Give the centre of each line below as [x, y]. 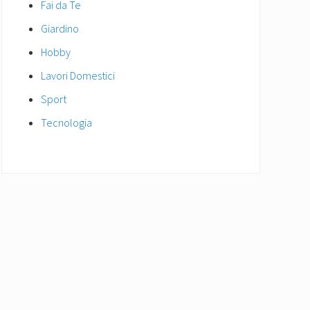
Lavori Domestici [78, 75]
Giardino [60, 28]
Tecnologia [66, 122]
